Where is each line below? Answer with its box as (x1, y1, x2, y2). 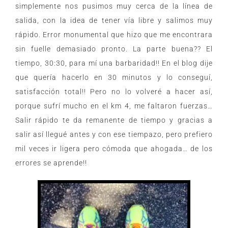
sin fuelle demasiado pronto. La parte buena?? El (15, 45, 213, 53)
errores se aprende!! (15, 159, 87, 167)
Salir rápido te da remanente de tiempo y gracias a (15, 116, 213, 125)
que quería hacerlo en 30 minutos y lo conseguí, (15, 73, 213, 82)
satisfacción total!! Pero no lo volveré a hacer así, (15, 88, 213, 96)
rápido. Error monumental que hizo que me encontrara (15, 31, 213, 39)
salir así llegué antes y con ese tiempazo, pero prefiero (15, 130, 213, 139)
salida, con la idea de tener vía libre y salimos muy (15, 16, 213, 25)
